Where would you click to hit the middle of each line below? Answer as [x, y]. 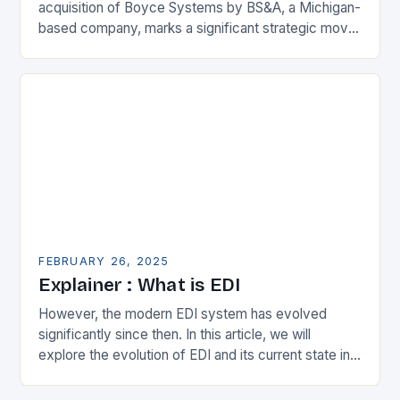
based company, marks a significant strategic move [198, 29]
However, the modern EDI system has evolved [183, 314]
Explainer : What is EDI [140, 286]
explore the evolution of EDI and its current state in [195, 355]
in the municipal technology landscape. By [168, 49]
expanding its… [85, 70]
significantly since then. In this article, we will [175, 335]
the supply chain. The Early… [126, 376]
